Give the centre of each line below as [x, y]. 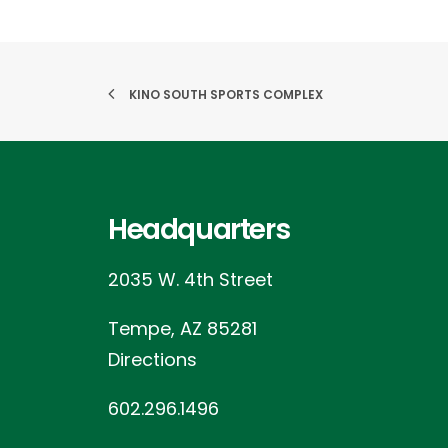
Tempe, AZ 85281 [182, 328]
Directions [152, 359]
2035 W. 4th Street [190, 279]
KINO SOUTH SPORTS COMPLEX [226, 95]
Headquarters [199, 229]
